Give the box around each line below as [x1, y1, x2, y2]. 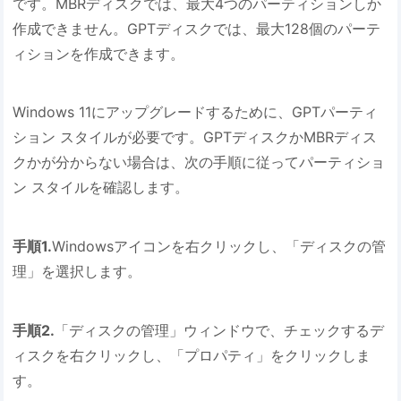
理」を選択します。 [13, 262, 142, 281]
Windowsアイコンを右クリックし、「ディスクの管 [52, 237, 387, 256]
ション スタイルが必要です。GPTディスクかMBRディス [13, 128, 378, 147]
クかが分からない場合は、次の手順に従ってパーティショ [13, 153, 386, 172]
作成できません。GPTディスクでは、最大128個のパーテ [13, 19, 381, 38]
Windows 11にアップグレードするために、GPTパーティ [13, 103, 379, 122]
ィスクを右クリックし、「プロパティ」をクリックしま [13, 346, 371, 364]
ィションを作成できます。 [13, 44, 185, 63]
